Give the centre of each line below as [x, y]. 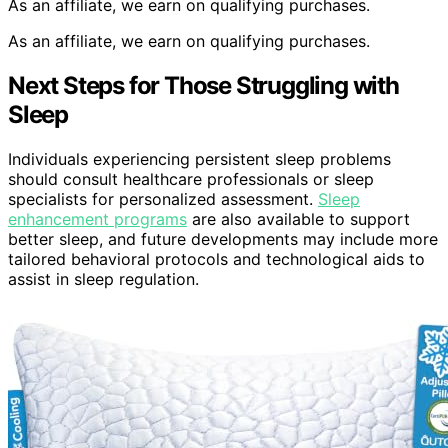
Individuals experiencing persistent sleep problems [199, 158]
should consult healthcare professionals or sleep [191, 178]
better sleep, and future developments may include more [223, 238]
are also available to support [298, 218]
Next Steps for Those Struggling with [203, 85]
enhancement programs [97, 218]
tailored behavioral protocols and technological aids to [216, 258]
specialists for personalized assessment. [163, 198]
